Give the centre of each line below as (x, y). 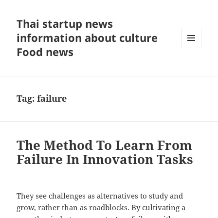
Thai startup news (65, 24)
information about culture (87, 38)
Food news (45, 52)
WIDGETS (195, 68)
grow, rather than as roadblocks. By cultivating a (101, 208)
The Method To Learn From (105, 145)
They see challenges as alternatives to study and (100, 196)
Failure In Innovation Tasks (105, 159)
